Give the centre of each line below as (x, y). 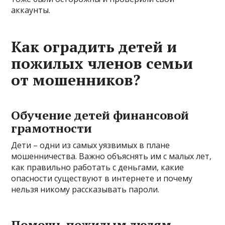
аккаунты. (31, 10)
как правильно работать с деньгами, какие (98, 167)
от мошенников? (76, 80)
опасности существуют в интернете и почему (102, 178)
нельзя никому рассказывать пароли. (85, 189)
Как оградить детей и (94, 46)
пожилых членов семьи (102, 63)
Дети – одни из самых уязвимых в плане (91, 145)
